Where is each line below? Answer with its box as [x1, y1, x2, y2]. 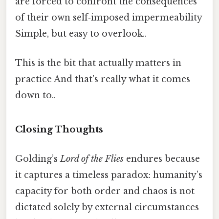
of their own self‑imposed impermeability [15, 12, 202, 23]
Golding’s [15, 153, 60, 164]
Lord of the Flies [60, 153, 124, 164]
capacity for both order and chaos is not [15, 185, 195, 197]
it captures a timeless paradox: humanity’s [15, 169, 202, 180]
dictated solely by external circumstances [15, 201, 199, 213]
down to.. [15, 89, 56, 101]
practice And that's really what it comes [15, 73, 190, 85]
